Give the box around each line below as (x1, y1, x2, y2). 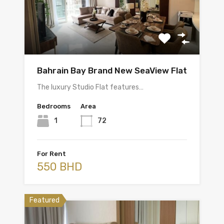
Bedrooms (37, 102, 70, 110)
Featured (29, 196, 59, 205)
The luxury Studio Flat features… (37, 83, 143, 92)
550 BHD (37, 160, 82, 174)
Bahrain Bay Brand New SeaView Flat (37, 65, 187, 76)
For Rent (37, 150, 66, 158)
